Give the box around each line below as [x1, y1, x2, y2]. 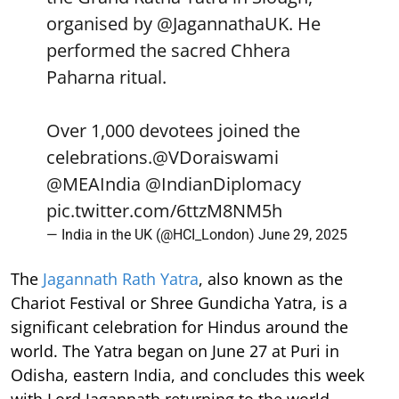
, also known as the [199, 268, 343, 290]
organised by [46, 12, 157, 37]
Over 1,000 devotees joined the [46, 118, 300, 143]
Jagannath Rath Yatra [43, 268, 199, 290]
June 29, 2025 [258, 226, 347, 244]
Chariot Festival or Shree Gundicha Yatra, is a [11, 292, 347, 314]
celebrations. [46, 145, 152, 170]
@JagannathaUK [157, 12, 289, 37]
